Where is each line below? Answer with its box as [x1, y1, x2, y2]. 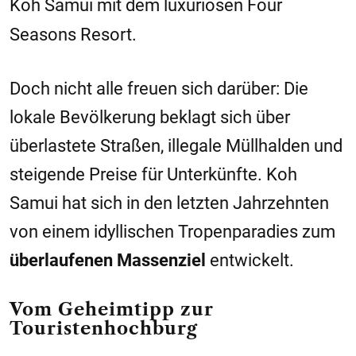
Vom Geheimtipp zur [10, 299, 214, 320]
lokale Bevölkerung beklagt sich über [10, 107, 290, 127]
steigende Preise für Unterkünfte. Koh [10, 164, 297, 184]
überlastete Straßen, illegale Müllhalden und [10, 136, 342, 156]
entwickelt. [206, 250, 294, 270]
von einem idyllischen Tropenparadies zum [10, 222, 335, 242]
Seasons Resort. [10, 25, 137, 44]
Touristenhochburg [10, 318, 198, 339]
